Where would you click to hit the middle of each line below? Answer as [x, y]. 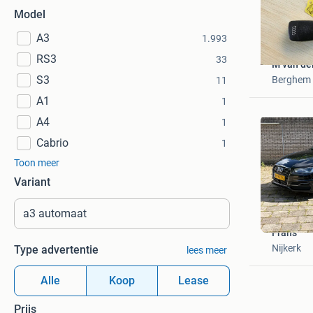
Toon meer [37, 163]
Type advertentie [56, 250]
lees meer [206, 250]
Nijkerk [286, 248]
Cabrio [52, 143]
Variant [32, 182]
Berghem [291, 79]
